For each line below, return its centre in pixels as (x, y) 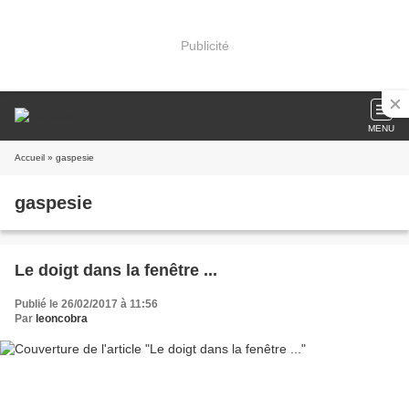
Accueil (30, 157)
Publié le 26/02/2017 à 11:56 (86, 304)
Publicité (204, 45)
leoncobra (62, 319)
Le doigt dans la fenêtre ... (116, 270)
